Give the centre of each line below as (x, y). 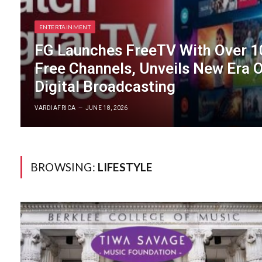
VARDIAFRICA (55, 108)
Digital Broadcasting (105, 86)
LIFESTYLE (125, 167)
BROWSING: (64, 167)
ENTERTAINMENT (65, 27)
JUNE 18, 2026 (106, 108)
